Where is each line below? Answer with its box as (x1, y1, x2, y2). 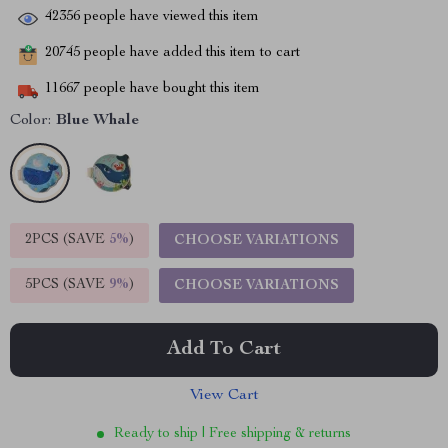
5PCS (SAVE (25, 278, 109, 292)
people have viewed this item (80, 10, 259, 25)
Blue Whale (56, 113, 139, 129)
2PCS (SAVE (25, 233, 109, 247)
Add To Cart (167, 340, 281, 360)
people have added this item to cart (80, 46, 300, 61)
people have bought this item (80, 82, 260, 97)
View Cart (189, 388, 259, 404)
